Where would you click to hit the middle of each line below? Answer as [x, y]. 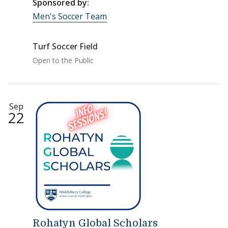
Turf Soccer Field [65, 46]
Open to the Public [63, 60]
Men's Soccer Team [70, 16]
